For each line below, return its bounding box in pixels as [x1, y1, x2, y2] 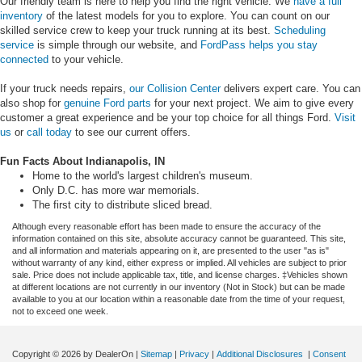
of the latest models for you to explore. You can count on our [43, 9, 330, 22]
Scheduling [274, 23, 326, 36]
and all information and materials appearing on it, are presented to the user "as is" [12, 245, 329, 255]
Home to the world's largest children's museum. [32, 169, 253, 182]
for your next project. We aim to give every [151, 96, 354, 109]
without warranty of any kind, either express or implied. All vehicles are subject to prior [12, 257, 347, 267]
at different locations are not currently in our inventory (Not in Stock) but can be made [12, 281, 345, 292]
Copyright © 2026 [12, 348, 83, 359]
